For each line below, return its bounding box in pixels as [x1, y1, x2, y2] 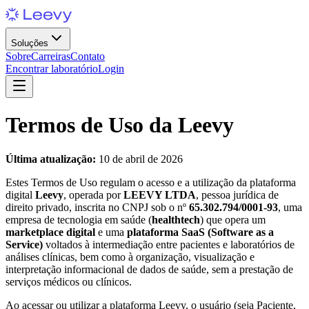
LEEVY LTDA [123, 188, 196, 201]
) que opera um [200, 213, 266, 226]
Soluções [11, 38, 48, 48]
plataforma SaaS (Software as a [127, 226, 274, 238]
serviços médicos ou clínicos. [6, 275, 132, 288]
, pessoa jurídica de [196, 188, 279, 201]
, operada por [63, 188, 123, 201]
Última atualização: [6, 152, 96, 165]
